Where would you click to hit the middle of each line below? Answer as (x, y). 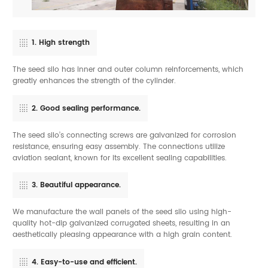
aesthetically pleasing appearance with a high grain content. (122, 235)
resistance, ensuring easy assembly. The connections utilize (119, 146)
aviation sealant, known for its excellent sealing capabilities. (120, 158)
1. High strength (60, 43)
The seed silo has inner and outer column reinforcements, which (128, 70)
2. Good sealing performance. (86, 108)
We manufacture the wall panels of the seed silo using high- (122, 212)
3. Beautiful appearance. (76, 185)
